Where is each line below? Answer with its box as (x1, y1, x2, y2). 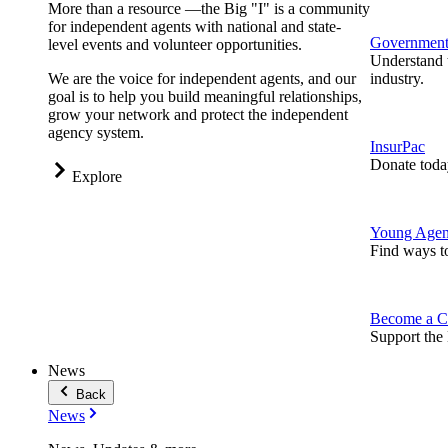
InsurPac (370, 138, 425, 156)
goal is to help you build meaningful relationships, (48, 88, 362, 106)
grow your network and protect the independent (48, 106, 348, 124)
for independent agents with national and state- (48, 18, 341, 36)
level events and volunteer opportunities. (48, 36, 302, 54)
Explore (72, 168, 122, 186)
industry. (370, 70, 424, 88)
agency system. (48, 124, 144, 142)
